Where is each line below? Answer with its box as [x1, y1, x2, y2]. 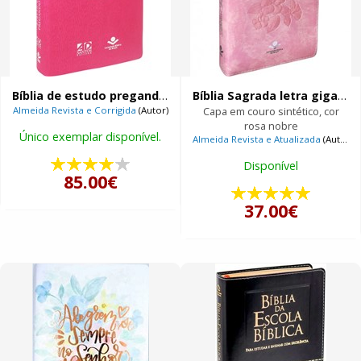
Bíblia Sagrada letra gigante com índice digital [338, 87, 347, 103]
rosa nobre [243, 118, 298, 134]
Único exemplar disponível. [19, 128, 161, 144]
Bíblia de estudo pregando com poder [159, 87, 168, 103]
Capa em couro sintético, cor [202, 104, 339, 119]
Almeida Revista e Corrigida [12, 104, 136, 117]
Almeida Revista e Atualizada [193, 133, 322, 146]
